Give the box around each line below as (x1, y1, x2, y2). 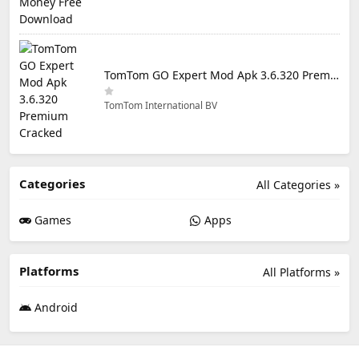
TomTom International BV (104, 98, 217, 112)
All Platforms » (263, 264, 340, 280)
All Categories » (256, 176, 340, 192)
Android (31, 299, 78, 315)
